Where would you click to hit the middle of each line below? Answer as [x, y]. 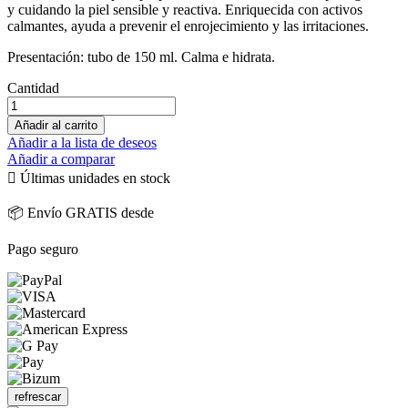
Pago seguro [43, 249]
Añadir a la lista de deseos [82, 142]
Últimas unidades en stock [93, 178]
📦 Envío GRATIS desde [81, 212]
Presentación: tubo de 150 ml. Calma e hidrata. [141, 56]
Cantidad [33, 87]
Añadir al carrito [56, 125]
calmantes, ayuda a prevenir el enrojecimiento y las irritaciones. [188, 25]
